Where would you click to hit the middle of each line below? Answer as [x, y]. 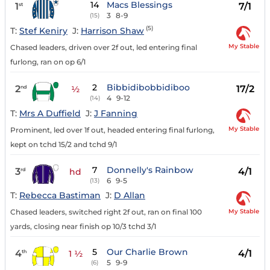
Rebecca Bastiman [60, 196]
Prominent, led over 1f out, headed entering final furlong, [112, 130]
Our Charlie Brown [148, 252]
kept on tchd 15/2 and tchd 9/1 [64, 144]
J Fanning [116, 113]
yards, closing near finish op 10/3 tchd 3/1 [83, 227]
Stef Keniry [43, 30]
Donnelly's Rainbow [150, 170]
